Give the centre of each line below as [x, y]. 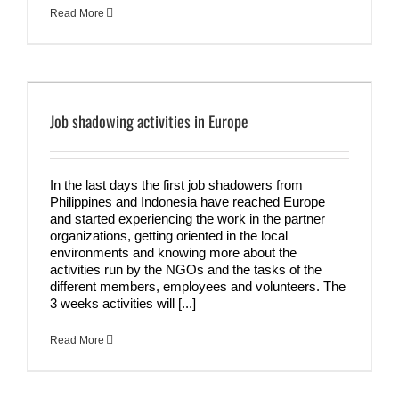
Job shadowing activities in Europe [149, 121]
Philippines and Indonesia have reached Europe [187, 201]
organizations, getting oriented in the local [169, 235]
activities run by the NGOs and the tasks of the [186, 269]
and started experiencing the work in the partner [187, 218]
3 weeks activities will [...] [123, 303]
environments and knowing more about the [173, 252]
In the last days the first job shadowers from [176, 184]
